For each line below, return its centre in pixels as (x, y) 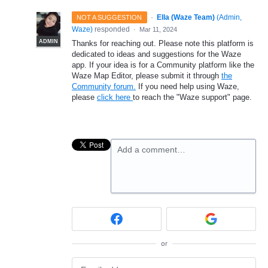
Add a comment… (151, 149)
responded (112, 29)
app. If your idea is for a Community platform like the (163, 65)
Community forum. (104, 86)
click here (115, 97)
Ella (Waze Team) (185, 17)
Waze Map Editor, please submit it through (147, 75)
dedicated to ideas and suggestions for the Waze (156, 54)
